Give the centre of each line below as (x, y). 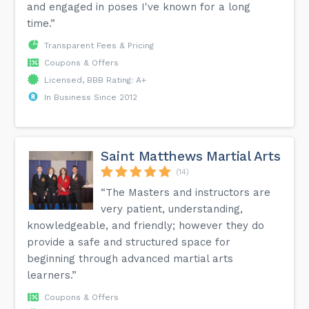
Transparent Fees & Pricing (99, 45)
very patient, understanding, (172, 209)
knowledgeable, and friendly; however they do (146, 225)
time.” (41, 23)
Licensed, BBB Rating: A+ (96, 80)
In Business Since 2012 (91, 97)
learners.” (52, 275)
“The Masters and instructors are (186, 192)
